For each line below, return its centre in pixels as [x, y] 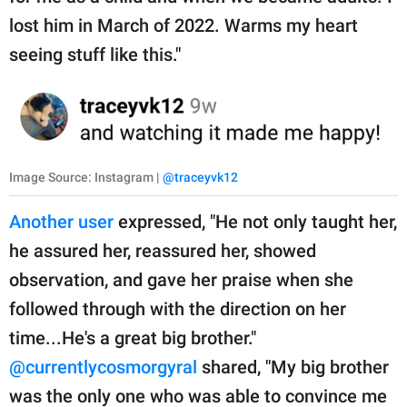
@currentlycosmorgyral [103, 367]
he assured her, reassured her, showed [163, 250]
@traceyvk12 [200, 177]
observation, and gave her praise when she [181, 279]
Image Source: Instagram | [86, 177]
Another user [61, 221]
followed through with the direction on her [178, 308]
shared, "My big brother [293, 367]
